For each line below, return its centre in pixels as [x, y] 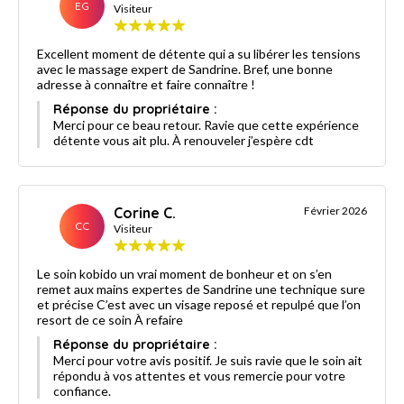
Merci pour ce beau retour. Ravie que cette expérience [206, 124]
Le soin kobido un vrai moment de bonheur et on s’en [184, 273]
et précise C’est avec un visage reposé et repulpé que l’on [199, 304]
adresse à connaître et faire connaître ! [146, 84]
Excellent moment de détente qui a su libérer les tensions [199, 53]
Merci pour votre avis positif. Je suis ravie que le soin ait [208, 360]
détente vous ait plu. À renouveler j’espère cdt [184, 140]
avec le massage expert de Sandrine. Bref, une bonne [185, 69]
